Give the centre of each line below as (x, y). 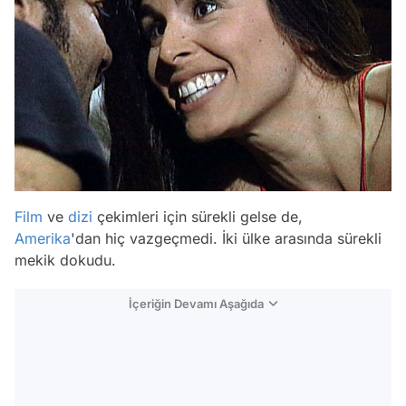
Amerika (43, 238)
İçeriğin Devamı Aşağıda (196, 304)
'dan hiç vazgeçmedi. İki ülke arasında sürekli (226, 238)
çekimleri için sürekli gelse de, (198, 217)
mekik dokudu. (65, 260)
